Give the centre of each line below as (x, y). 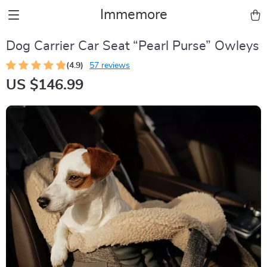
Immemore (133, 15)
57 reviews (110, 66)
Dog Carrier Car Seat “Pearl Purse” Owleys (133, 46)
